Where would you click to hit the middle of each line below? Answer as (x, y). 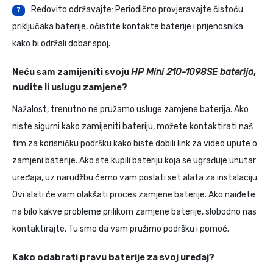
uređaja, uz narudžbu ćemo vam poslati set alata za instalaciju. (136, 178)
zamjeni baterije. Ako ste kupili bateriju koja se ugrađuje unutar (134, 161)
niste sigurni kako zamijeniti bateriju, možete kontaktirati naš (133, 127)
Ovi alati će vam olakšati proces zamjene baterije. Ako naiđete (134, 195)
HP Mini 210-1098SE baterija (192, 72)
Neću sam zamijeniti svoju (72, 72)
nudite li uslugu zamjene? (70, 87)
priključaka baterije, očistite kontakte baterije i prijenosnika (128, 27)
